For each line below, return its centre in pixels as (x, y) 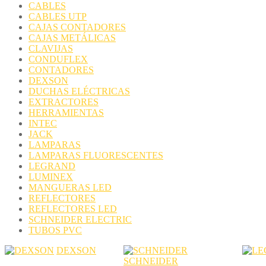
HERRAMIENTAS (66, 113)
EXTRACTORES (64, 102)
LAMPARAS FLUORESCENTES (96, 155)
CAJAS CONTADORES (77, 27)
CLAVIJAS (51, 48)
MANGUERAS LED (70, 187)
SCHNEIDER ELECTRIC (80, 219)
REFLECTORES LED (73, 209)
